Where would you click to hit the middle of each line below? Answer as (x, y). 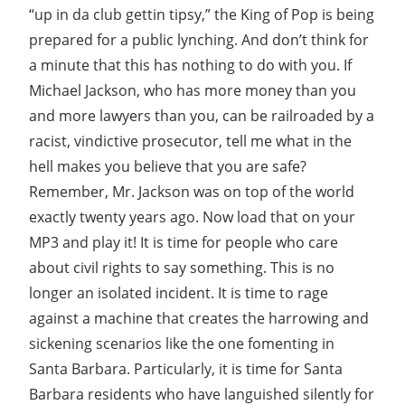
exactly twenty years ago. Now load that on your (192, 217)
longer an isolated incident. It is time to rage (179, 292)
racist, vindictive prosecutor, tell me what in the (190, 141)
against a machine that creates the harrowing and (199, 318)
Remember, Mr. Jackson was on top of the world (192, 191)
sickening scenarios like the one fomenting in (182, 343)
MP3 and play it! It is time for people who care (184, 242)
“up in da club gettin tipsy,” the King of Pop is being (202, 14)
